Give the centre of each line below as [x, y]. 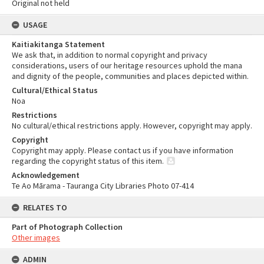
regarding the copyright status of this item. [88, 161]
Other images [36, 237]
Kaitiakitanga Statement [58, 44]
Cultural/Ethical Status [55, 90]
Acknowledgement [46, 175]
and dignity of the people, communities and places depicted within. [130, 76]
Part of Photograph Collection [67, 227]
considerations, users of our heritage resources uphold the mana [127, 65]
